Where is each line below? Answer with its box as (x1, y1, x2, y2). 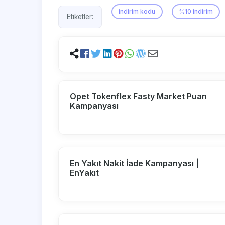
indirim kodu (119, 7, 156, 15)
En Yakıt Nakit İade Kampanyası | (70, 158, 199, 168)
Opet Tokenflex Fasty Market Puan (70, 91, 207, 101)
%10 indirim (178, 7, 213, 15)
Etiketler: (67, 13, 93, 21)
